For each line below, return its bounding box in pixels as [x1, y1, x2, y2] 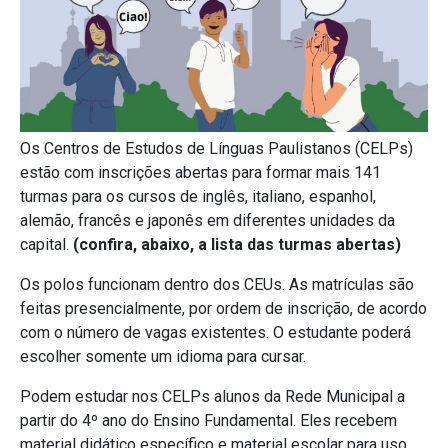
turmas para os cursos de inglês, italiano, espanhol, [20, 186, 376, 206]
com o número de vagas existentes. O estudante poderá [20, 322, 411, 342]
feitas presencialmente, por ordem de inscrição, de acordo [20, 298, 427, 318]
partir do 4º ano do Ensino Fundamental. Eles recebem [20, 410, 397, 430]
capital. [20, 234, 73, 254]
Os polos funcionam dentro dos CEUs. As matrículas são [20, 274, 414, 294]
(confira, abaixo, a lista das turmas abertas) [73, 234, 401, 254]
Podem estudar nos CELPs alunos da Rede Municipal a [20, 386, 405, 406]
